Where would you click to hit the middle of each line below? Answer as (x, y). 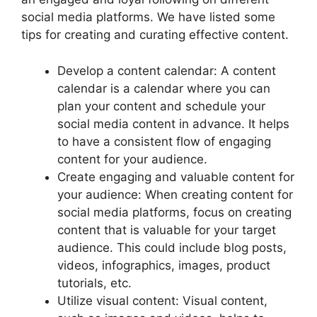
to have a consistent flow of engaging (164, 141)
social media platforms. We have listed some (148, 17)
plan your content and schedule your (161, 106)
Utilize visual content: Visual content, (162, 300)
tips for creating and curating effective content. (155, 35)
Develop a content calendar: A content (167, 70)
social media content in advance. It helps (173, 123)
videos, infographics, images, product (164, 265)
